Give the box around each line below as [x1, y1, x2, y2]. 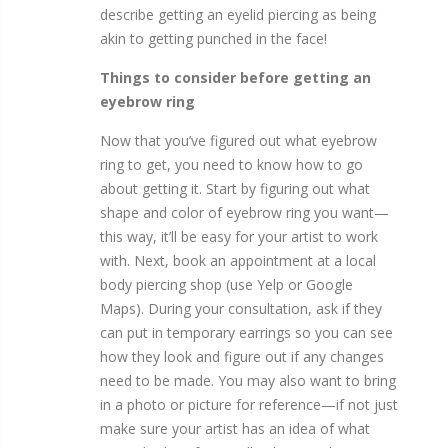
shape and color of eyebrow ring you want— [100, 203, 389, 223]
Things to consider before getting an [100, 68, 371, 88]
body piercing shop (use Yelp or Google [100, 275, 353, 295]
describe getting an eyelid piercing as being [100, 5, 376, 25]
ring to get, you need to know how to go [100, 155, 363, 175]
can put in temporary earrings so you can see [100, 323, 393, 343]
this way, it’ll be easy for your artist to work [100, 227, 378, 247]
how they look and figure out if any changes [100, 347, 384, 367]
